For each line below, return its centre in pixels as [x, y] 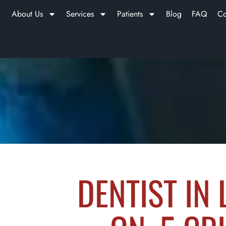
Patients [130, 14]
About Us [27, 14]
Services [80, 14]
